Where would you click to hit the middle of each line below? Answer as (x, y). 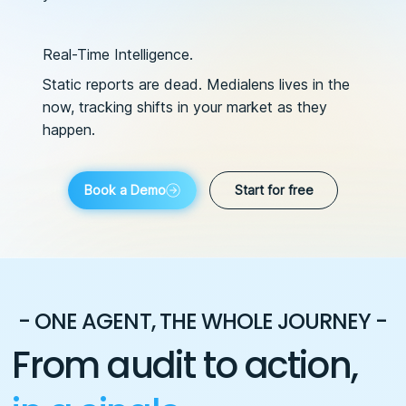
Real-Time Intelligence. (118, 54)
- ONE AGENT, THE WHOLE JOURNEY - (203, 322)
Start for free (274, 190)
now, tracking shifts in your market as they (185, 107)
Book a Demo (126, 190)
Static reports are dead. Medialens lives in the (197, 84)
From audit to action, (185, 365)
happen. (69, 130)
